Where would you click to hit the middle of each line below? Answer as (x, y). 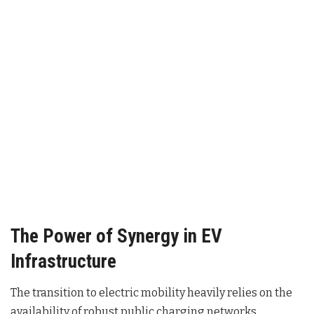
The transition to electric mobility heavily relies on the (151, 293)
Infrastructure (63, 261)
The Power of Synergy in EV (116, 236)
